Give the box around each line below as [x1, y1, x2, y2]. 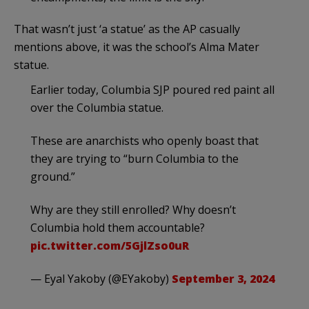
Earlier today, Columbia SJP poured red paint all [30, 82, 275, 98]
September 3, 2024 [172, 271, 275, 287]
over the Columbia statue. [30, 100, 163, 116]
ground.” [30, 169, 75, 185]
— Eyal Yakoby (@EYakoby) [30, 271, 172, 287]
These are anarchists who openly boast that [30, 133, 259, 149]
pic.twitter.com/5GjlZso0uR [30, 238, 189, 254]
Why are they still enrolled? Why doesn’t [30, 202, 236, 218]
